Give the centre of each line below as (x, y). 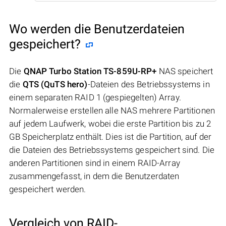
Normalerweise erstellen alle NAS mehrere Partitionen (112, 110)
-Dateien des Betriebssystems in (149, 84)
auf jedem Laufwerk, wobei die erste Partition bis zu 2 (110, 123)
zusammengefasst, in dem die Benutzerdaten (94, 176)
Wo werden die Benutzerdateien (97, 29)
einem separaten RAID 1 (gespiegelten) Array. (95, 97)
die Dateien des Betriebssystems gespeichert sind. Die (112, 150)
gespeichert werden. (48, 189)
